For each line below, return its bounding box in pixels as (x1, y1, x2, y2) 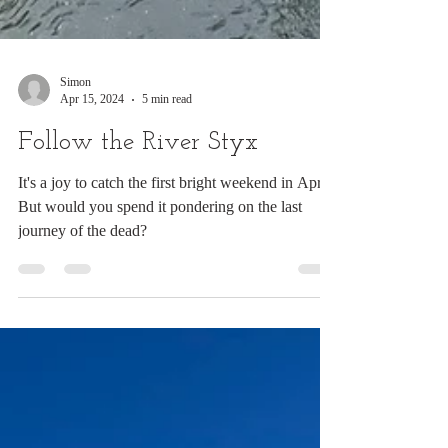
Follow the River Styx (18, 289, 258, 316)
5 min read (142, 252, 192, 266)
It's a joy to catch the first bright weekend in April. (18, 334, 334, 351)
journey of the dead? (18, 382, 147, 399)
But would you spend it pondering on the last (18, 358, 302, 375)
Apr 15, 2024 (60, 252, 124, 266)
